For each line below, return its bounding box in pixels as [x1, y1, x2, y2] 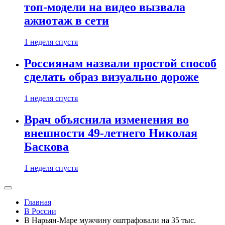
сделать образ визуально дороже [24, 70, 199, 84]
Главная [24, 198, 51, 206]
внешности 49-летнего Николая [24, 127, 197, 140]
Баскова [24, 140, 69, 154]
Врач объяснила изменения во [24, 113, 189, 127]
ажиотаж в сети [24, 14, 109, 28]
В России [24, 207, 56, 215]
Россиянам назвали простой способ [24, 57, 216, 70]
